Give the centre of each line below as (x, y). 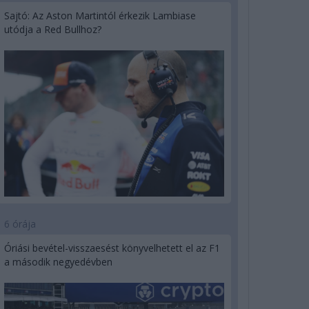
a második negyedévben (58, 262)
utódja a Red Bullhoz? (52, 29)
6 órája (20, 224)
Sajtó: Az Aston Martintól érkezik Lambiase (100, 15)
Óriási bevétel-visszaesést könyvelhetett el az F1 (112, 248)
